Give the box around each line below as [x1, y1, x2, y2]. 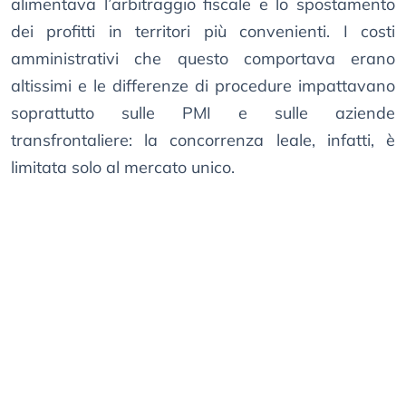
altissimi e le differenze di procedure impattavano [11, 75, 395, 97]
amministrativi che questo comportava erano [11, 48, 395, 70]
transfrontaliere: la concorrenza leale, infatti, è [11, 130, 395, 151]
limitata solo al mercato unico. [11, 157, 235, 179]
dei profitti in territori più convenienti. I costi [11, 21, 395, 43]
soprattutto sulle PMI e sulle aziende [11, 102, 395, 124]
